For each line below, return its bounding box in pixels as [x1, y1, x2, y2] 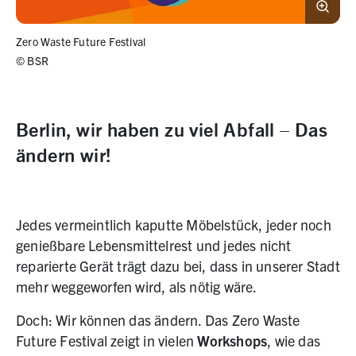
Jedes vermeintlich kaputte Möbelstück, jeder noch [16, 215, 331, 234]
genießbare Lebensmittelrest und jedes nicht [16, 236, 292, 255]
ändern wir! [16, 141, 112, 167]
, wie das [267, 331, 321, 350]
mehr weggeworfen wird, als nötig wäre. [16, 277, 260, 296]
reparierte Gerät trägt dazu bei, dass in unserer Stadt [16, 257, 340, 276]
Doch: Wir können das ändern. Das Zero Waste [16, 311, 300, 330]
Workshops [197, 331, 268, 350]
